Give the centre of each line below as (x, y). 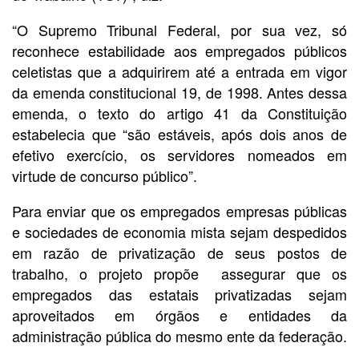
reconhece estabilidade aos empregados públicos (179, 51)
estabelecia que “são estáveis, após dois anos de (179, 134)
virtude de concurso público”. (105, 176)
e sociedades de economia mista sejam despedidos (179, 232)
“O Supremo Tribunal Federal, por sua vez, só (179, 30)
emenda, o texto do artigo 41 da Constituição (179, 113)
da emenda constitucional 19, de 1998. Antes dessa (179, 93)
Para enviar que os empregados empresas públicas (179, 211)
